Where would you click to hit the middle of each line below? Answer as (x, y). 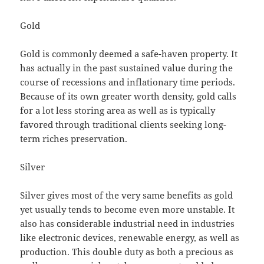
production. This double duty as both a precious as (127, 252)
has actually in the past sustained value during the (127, 68)
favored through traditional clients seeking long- (123, 125)
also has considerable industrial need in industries (128, 224)
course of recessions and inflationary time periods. (128, 82)
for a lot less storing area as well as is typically (118, 110)
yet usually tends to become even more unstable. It (128, 209)
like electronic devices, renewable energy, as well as (130, 238)
